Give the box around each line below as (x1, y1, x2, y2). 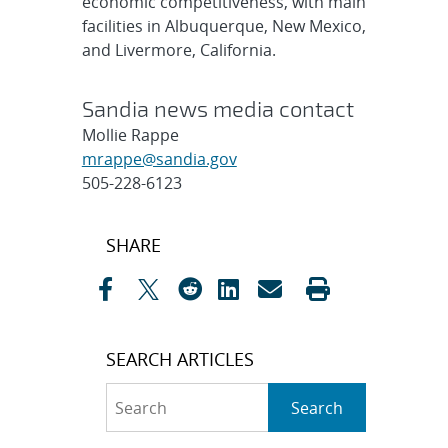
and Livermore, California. (81, 38, 276, 61)
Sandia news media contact (81, 94, 354, 121)
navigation (80, 249, 213, 284)
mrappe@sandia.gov (81, 147, 237, 170)
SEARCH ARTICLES (105, 346, 254, 371)
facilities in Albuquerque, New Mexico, (81, 14, 366, 37)
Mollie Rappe (81, 123, 179, 146)
